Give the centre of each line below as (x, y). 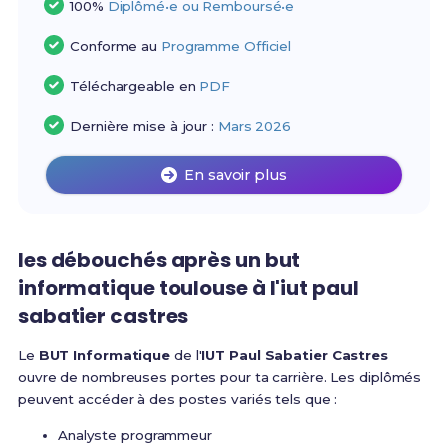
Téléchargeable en (135, 86)
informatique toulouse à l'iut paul (188, 288)
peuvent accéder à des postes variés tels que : (177, 399)
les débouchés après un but (159, 260)
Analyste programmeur (134, 435)
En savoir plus (235, 175)
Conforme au (115, 46)
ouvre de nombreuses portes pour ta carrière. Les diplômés (219, 377)
